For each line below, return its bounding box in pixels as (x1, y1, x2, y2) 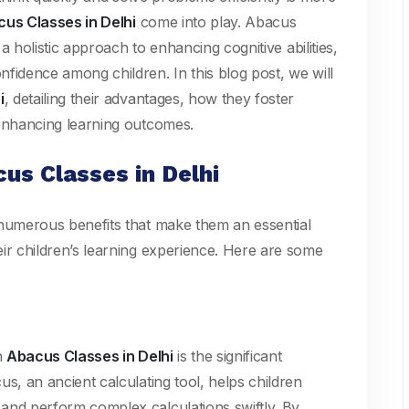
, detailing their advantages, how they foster (4, 89, 295, 108)
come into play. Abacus (135, 13, 297, 31)
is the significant (173, 347, 282, 365)
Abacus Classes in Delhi (5, 347, 173, 365)
